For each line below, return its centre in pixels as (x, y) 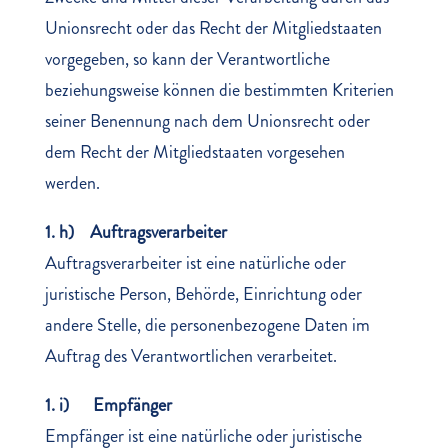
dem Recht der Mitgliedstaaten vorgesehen (194, 152)
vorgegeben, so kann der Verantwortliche (187, 59)
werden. (72, 183)
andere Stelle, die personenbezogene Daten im (207, 325)
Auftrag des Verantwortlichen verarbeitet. (190, 356)
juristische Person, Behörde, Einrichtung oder (203, 294)
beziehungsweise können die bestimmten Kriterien (219, 90)
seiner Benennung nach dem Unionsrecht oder (207, 121)
